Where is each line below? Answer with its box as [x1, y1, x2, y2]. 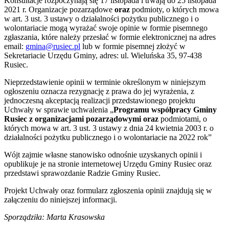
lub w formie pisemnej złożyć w [80, 41, 186, 51]
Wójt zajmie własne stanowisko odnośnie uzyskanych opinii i [4, 150, 202, 159]
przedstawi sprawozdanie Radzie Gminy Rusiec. [4, 168, 161, 177]
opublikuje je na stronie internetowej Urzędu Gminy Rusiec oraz [4, 159, 212, 168]
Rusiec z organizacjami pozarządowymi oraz [4, 114, 161, 123]
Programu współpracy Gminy [113, 105, 217, 114]
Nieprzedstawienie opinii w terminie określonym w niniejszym [4, 77, 205, 86]
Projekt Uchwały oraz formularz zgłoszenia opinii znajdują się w [4, 186, 212, 195]
